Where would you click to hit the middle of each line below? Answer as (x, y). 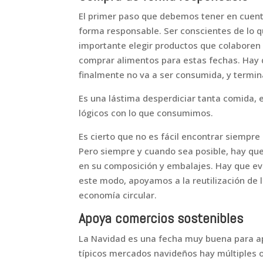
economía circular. (118, 195)
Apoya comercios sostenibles (161, 218)
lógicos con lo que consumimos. (146, 113)
